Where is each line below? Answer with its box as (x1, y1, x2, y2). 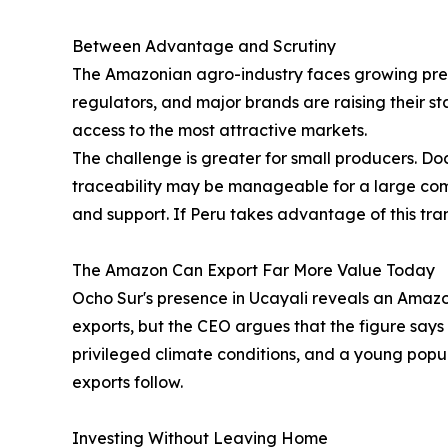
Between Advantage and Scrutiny (72, 36, 336, 57)
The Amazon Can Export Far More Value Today (72, 260, 435, 281)
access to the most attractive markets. (72, 120, 367, 141)
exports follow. (72, 372, 183, 393)
